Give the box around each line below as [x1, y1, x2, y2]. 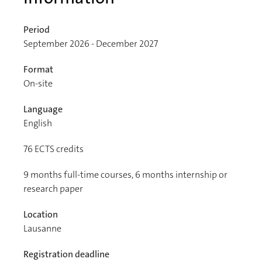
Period [23, 23, 50, 36]
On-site [23, 77, 53, 89]
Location [23, 208, 58, 220]
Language [23, 102, 63, 115]
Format [23, 63, 53, 75]
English [23, 116, 52, 129]
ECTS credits [33, 142, 84, 155]
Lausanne [23, 222, 61, 235]
